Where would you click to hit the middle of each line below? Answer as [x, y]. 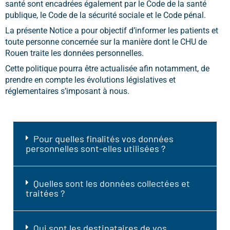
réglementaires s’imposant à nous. [67, 91]
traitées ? [45, 193]
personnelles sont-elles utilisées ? [95, 149]
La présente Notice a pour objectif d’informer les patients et [112, 31]
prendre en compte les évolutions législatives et [90, 80]
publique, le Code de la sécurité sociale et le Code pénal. [106, 15]
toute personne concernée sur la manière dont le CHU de [106, 42]
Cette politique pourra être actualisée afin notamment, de [107, 69]
